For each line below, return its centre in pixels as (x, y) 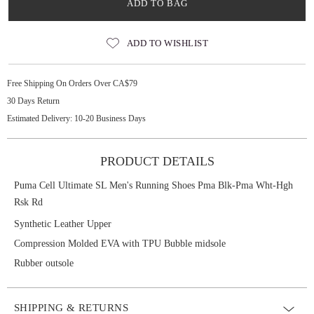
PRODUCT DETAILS (157, 161)
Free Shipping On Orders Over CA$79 (72, 83)
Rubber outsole (44, 263)
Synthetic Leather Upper (63, 224)
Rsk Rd (28, 202)
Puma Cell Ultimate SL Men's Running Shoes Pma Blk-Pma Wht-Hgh (153, 185)
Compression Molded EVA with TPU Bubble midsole (120, 244)
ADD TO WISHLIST (168, 43)
